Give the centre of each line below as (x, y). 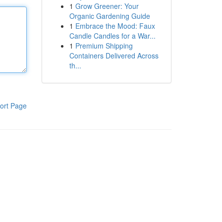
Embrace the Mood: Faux (115, 26)
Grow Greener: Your (107, 6)
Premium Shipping (104, 46)
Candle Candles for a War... (112, 36)
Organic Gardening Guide (110, 16)
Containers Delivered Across (114, 55)
